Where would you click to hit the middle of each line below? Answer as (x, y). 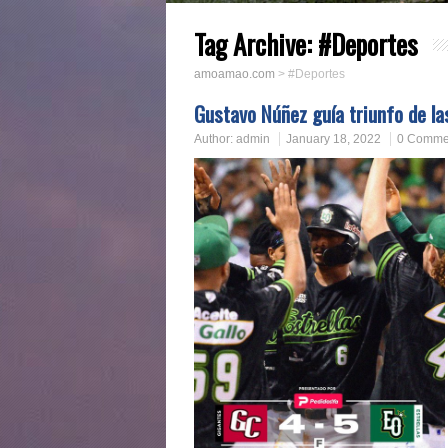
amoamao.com (234, 74)
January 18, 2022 (333, 139)
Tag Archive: (256, 44)
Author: (215, 139)
